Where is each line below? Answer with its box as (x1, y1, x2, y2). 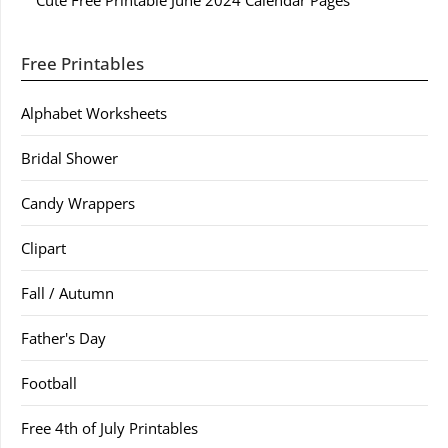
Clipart (21, 238, 66, 258)
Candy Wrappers (21, 193, 135, 213)
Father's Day (21, 328, 106, 348)
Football (21, 373, 77, 393)
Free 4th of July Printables (21, 418, 198, 438)
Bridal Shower (21, 148, 118, 168)
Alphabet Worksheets (21, 103, 167, 123)
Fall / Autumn (21, 283, 114, 303)
